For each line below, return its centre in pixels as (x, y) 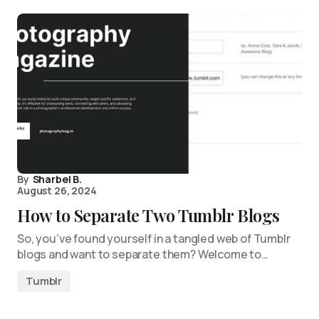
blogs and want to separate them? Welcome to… (143, 254)
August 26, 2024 (57, 190)
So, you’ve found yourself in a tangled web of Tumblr (154, 239)
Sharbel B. (57, 179)
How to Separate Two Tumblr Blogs (148, 215)
